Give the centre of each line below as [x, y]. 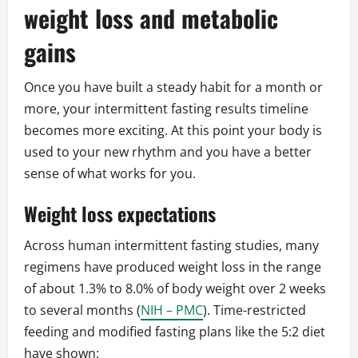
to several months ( [82, 310]
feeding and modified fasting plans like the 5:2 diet [175, 332]
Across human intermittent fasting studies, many [171, 246]
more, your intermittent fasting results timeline [166, 109]
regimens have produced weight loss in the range [173, 267]
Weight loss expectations [120, 214]
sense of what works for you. [110, 174]
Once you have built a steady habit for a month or [173, 88]
